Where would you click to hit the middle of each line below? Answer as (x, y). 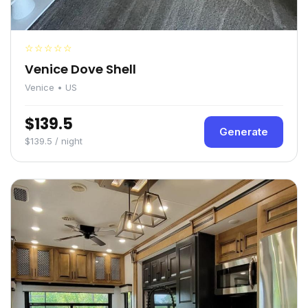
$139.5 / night (54, 141)
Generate (244, 132)
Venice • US (51, 88)
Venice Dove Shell (80, 69)
